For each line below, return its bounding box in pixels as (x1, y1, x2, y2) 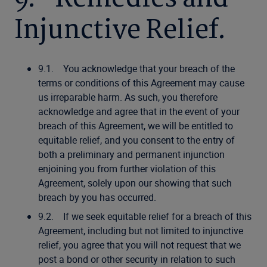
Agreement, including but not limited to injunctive (38, 224, 243, 237)
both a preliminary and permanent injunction (38, 148, 225, 161)
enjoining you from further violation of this (38, 162, 216, 175)
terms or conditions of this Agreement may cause (38, 76, 244, 89)
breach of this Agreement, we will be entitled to (38, 119, 233, 132)
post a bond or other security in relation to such (38, 253, 235, 266)
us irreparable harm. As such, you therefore (38, 91, 218, 104)
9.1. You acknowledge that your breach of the (38, 62, 235, 75)
